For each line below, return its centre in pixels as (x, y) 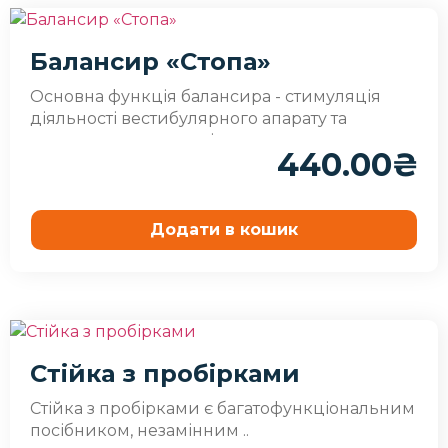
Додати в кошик (224, 229)
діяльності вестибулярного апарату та (188, 118)
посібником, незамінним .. (139, 430)
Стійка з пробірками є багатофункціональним (222, 408)
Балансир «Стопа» (150, 61)
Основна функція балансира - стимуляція (205, 96)
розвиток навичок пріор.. (135, 140)
